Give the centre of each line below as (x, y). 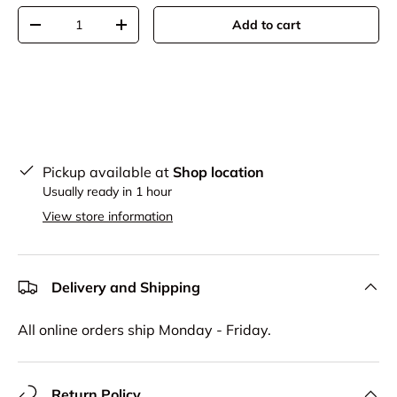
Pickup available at (108, 172)
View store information (108, 216)
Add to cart (267, 25)
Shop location (218, 172)
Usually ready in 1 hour (107, 191)
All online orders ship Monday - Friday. (144, 330)
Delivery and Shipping (126, 287)
